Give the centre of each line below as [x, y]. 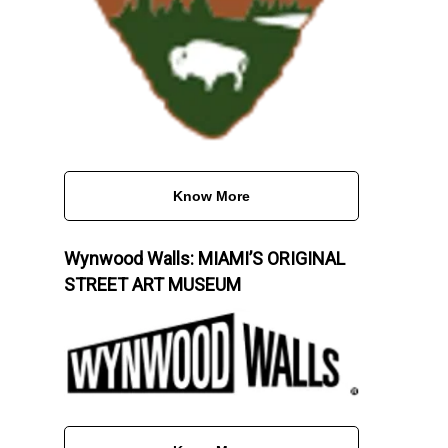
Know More [211, 196]
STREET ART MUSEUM [152, 285]
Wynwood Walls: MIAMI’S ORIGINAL [204, 259]
